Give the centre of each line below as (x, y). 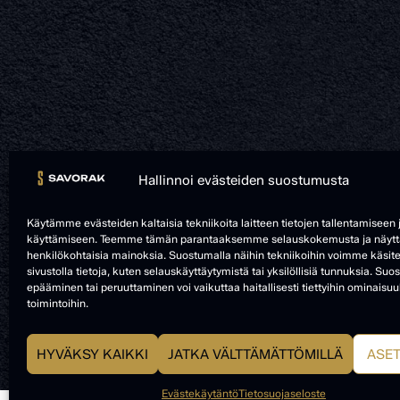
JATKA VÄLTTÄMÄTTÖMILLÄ (255, 354)
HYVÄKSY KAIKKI (92, 354)
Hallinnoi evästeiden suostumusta (243, 181)
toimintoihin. (58, 303)
